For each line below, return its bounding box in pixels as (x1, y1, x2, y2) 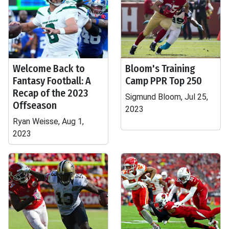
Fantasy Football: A (13, 75, 91, 87)
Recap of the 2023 (13, 87, 88, 99)
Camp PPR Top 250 (125, 75, 202, 87)
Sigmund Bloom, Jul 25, (125, 92, 208, 102)
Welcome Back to (13, 62, 85, 75)
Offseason (13, 99, 57, 111)
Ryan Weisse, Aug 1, (13, 117, 84, 126)
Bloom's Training (125, 62, 195, 75)
